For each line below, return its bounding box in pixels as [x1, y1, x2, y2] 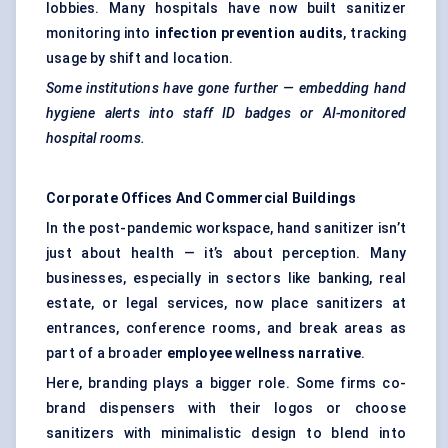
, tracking [343, 25, 406, 42]
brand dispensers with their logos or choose [46, 400, 406, 417]
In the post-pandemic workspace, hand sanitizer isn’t [46, 220, 406, 237]
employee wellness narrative [166, 345, 362, 362]
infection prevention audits [154, 25, 344, 42]
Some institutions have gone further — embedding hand [46, 80, 406, 97]
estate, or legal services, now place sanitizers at [46, 295, 406, 312]
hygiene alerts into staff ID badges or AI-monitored [46, 105, 406, 122]
